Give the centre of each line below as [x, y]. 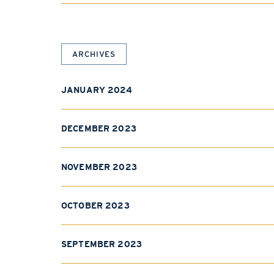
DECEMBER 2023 [99, 128]
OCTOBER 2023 [95, 206]
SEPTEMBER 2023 [102, 244]
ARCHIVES [94, 54]
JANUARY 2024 [97, 90]
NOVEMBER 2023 [99, 167]
